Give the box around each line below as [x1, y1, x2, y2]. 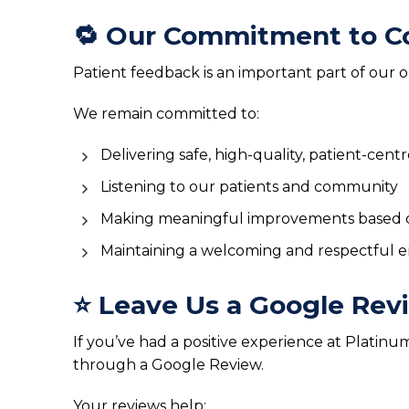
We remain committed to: [73, 105, 259, 122]
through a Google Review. [73, 356, 264, 373]
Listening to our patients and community [100, 178, 398, 195]
